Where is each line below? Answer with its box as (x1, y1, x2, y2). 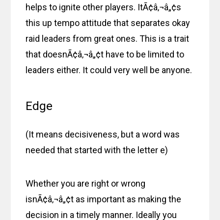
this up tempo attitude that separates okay (26, 18, 191, 28)
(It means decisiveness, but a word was (26, 129, 180, 140)
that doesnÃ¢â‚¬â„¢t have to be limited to (26, 49, 185, 60)
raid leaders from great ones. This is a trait (26, 33, 190, 44)
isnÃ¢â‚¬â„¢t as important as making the (26, 194, 182, 205)
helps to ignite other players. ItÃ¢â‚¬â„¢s (26, 2, 182, 13)
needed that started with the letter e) (26, 145, 168, 156)
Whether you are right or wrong (26, 178, 146, 189)
